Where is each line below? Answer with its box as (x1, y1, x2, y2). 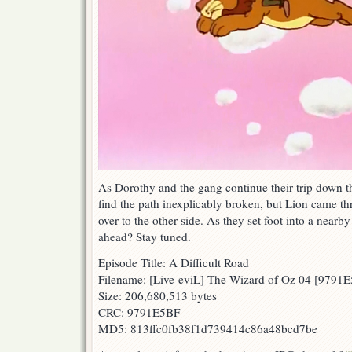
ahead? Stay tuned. (98, 229, 191, 245)
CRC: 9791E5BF (98, 304, 180, 321)
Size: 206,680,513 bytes (98, 288, 217, 304)
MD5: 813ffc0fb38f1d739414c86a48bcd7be (98, 321, 317, 337)
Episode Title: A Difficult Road (98, 255, 249, 271)
